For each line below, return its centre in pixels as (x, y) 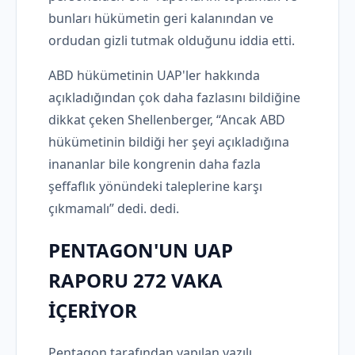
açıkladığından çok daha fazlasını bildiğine (174, 98)
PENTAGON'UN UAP (141, 250)
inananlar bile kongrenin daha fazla (155, 164)
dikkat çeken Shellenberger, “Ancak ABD (167, 120)
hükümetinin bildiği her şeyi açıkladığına (169, 142)
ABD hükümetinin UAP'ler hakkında (154, 76)
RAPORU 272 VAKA (136, 280)
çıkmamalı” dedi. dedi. (114, 209)
